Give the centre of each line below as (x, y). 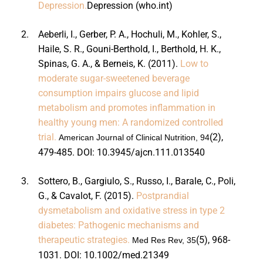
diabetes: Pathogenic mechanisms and (118, 225)
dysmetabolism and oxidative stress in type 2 (131, 210)
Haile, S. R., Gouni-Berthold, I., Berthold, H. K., (129, 49)
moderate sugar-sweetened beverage (114, 78)
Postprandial (162, 195)
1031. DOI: (61, 255)
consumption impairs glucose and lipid (118, 93)
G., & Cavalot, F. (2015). (87, 195)
